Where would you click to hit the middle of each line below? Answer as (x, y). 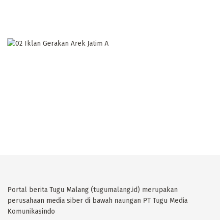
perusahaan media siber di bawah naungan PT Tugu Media (97, 200)
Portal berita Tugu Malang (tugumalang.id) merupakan (93, 190)
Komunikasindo (31, 211)
